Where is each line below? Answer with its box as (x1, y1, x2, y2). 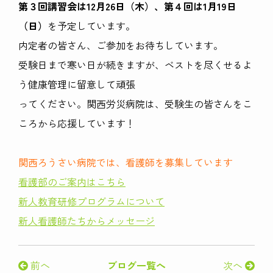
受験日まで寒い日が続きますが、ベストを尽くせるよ (18, 57, 252, 73)
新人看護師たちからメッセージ (18, 213, 155, 229)
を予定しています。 (48, 18, 135, 34)
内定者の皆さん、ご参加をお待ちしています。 (18, 38, 223, 53)
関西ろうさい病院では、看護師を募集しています (18, 155, 233, 170)
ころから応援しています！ (18, 116, 135, 131)
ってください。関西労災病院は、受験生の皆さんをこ (18, 96, 252, 112)
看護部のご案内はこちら (18, 174, 126, 190)
